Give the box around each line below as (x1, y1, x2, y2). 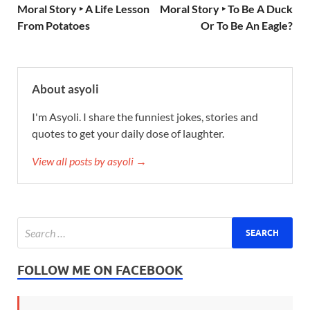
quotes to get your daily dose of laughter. (32, 127, 224, 140)
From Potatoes (17, 19, 90, 32)
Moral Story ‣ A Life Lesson (17, 2, 149, 15)
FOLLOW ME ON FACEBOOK (17, 263, 183, 277)
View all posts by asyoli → (32, 154, 147, 167)
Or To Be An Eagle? (201, 19, 293, 32)
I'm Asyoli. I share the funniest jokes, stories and (32, 110, 258, 123)
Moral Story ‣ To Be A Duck (160, 2, 293, 15)
